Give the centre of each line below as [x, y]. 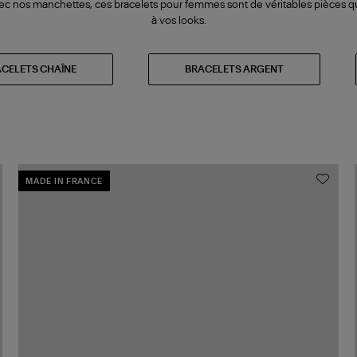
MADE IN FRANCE [65, 182]
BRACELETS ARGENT [234, 69]
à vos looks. [178, 21]
